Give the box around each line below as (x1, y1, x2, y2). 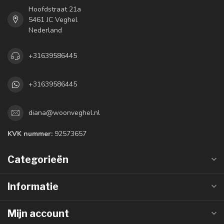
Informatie (7, 180, 58, 192)
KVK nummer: (7, 128, 52, 138)
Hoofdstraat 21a (28, 4, 81, 14)
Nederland (28, 25, 62, 35)
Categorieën (7, 153, 68, 165)
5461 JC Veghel (28, 14, 77, 24)
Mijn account (7, 207, 69, 219)
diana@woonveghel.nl (28, 108, 100, 118)
